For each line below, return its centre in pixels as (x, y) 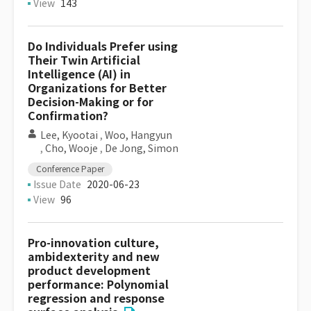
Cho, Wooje (72, 149)
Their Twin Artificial (84, 61)
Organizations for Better (97, 89)
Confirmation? (68, 116)
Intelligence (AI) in (79, 75)
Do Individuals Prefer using (103, 47)
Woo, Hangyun (138, 135)
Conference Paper (70, 169)
